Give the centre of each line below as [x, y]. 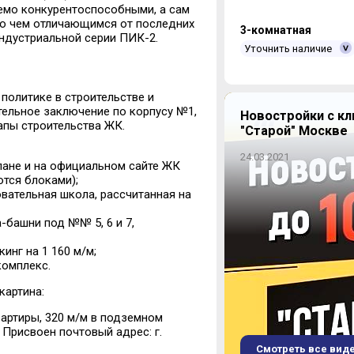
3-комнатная [275, 30]
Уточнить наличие [288, 49]
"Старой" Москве [294, 131]
